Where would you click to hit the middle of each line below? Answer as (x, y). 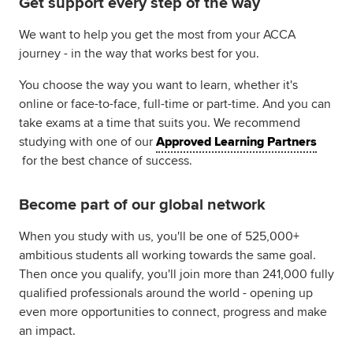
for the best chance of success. (106, 161)
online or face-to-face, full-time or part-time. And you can (175, 104)
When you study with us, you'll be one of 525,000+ (159, 236)
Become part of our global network (142, 205)
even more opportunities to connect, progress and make (173, 312)
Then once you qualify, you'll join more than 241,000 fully (176, 274)
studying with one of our (87, 142)
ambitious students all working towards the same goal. (167, 255)
